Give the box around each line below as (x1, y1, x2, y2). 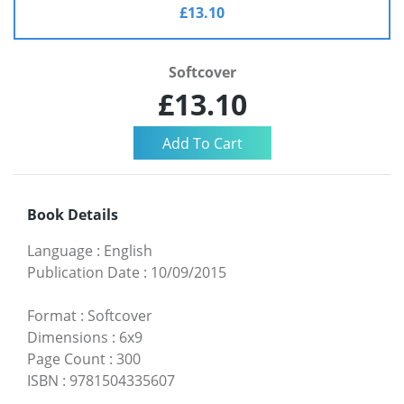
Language (27, 241, 93, 262)
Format (27, 306, 77, 326)
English (104, 241, 152, 262)
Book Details (27, 205, 118, 225)
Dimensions (27, 327, 108, 348)
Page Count (27, 349, 106, 370)
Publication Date (27, 262, 140, 283)
